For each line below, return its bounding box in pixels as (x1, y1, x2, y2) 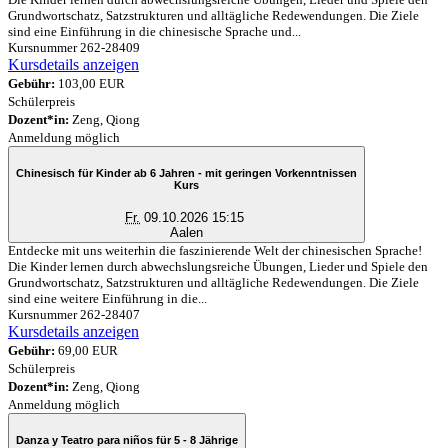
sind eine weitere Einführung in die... (8, 290, 207, 306)
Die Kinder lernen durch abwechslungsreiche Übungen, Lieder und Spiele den (8, 258, 428, 274)
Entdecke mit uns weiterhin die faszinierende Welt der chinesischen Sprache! (8, 242, 422, 258)
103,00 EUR (55, 75, 125, 91)
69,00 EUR (55, 342, 118, 358)
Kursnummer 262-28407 (8, 306, 140, 322)
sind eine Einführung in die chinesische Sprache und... (8, 23, 301, 39)
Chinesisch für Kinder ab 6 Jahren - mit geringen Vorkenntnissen (16, 167, 357, 180)
